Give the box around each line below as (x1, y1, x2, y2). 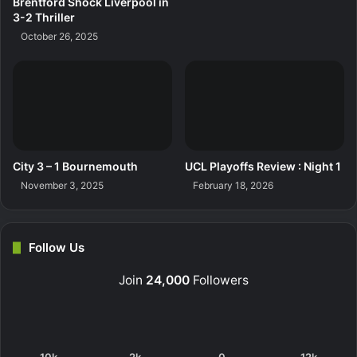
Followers (190, 273, 249, 288)
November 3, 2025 (21, 179, 104, 192)
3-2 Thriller (13, 10, 75, 25)
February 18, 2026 (193, 179, 273, 192)
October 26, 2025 (21, 30, 98, 43)
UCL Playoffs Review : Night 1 (185, 159, 341, 174)
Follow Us (29, 240, 84, 256)
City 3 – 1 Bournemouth (13, 159, 138, 174)
